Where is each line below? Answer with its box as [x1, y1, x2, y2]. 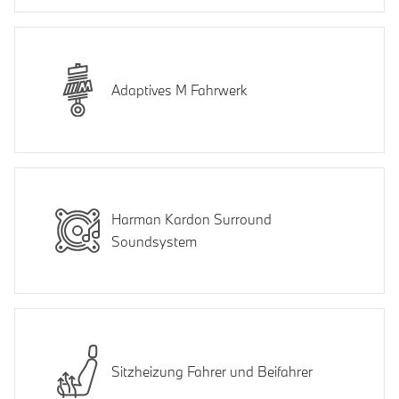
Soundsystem [111, 232, 197, 251]
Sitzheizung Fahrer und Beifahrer [111, 362, 313, 380]
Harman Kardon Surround [111, 210, 272, 229]
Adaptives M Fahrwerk [111, 80, 247, 99]
